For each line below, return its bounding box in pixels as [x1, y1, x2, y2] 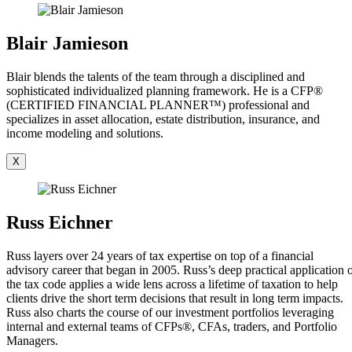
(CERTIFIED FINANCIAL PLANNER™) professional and [6, 98, 310, 112]
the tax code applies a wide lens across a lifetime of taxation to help [6, 277, 338, 291]
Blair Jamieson [6, 33, 128, 54]
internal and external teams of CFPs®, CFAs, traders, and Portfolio [6, 320, 337, 334]
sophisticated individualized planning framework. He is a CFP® [6, 84, 323, 98]
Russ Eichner [6, 212, 113, 233]
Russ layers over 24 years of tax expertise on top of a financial [6, 249, 313, 263]
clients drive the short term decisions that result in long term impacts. [6, 291, 343, 306]
